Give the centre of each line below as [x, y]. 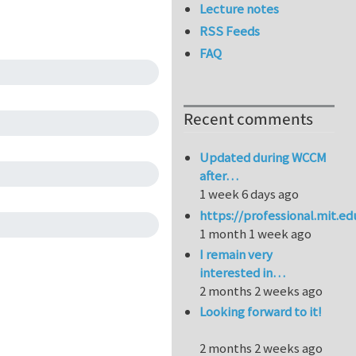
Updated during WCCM [263, 158]
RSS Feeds [230, 31]
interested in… [243, 273]
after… [219, 176]
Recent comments [248, 120]
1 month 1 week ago [256, 233]
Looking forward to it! [261, 312]
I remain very [236, 255]
